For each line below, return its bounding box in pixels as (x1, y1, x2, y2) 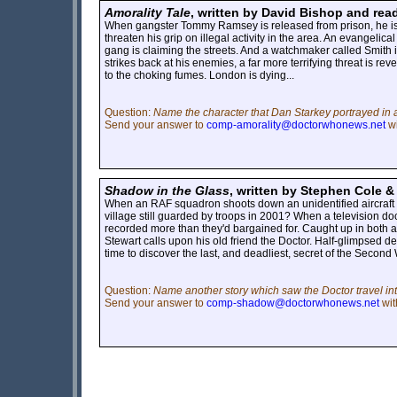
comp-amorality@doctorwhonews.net (206, 118, 385, 131)
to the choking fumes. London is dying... (105, 68, 294, 82)
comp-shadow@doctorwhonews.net (206, 296, 379, 309)
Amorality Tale (105, 4, 191, 19)
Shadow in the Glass (105, 183, 230, 198)
